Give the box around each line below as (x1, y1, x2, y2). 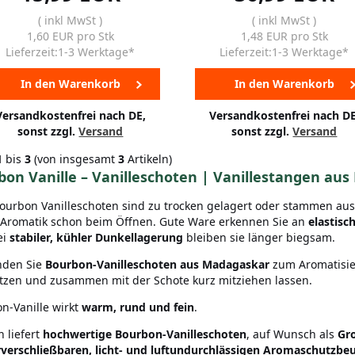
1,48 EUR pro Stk (240, 29, 328, 44)
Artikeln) (124, 151, 172, 166)
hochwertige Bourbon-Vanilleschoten (43, 326, 246, 342)
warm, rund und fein (82, 300, 194, 315)
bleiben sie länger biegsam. (183, 230, 335, 245)
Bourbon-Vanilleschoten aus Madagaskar (45, 257, 273, 272)
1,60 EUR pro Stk (26, 29, 114, 44)
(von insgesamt (31, 151, 118, 166)
